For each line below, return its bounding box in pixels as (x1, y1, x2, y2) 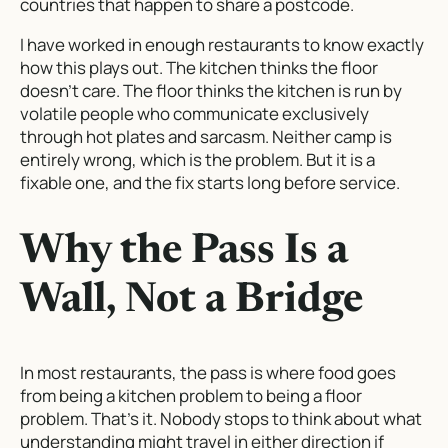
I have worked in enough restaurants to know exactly (20, 32, 424, 56)
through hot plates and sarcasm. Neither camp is (20, 124, 392, 148)
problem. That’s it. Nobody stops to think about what (20, 406, 422, 430)
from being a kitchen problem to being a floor (20, 383, 362, 407)
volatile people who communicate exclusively (20, 101, 369, 125)
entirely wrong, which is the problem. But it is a (20, 147, 375, 171)
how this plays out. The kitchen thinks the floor (20, 55, 378, 79)
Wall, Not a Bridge (20, 280, 363, 323)
